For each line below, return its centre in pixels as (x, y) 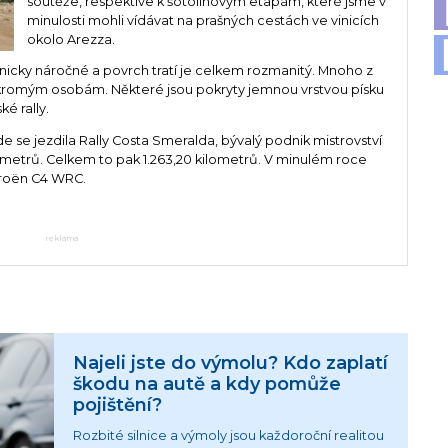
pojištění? (118, 405)
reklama (61, 238)
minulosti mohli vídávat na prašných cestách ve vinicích (202, 20)
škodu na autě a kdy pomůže (207, 384)
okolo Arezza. (70, 39)
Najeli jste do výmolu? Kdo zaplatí (231, 363)
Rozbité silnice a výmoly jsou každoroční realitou (229, 436)
